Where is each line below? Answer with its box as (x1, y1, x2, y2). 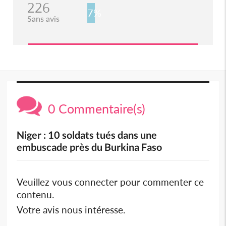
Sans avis (27, 14, 60, 24)
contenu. (17, 189, 54, 201)
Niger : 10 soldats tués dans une (17, 129, 157, 141)
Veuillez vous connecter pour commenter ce (17, 176, 204, 188)
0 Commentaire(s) (42, 101, 146, 117)
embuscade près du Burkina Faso (17, 141, 162, 153)
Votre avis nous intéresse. (17, 204, 126, 216)
